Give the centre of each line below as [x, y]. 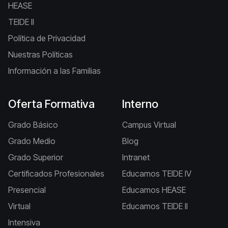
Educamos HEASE [154, 190]
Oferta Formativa [51, 104]
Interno [140, 104]
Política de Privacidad [47, 38]
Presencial [27, 190]
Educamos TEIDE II [155, 206]
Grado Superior [36, 158]
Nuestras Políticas [40, 55]
